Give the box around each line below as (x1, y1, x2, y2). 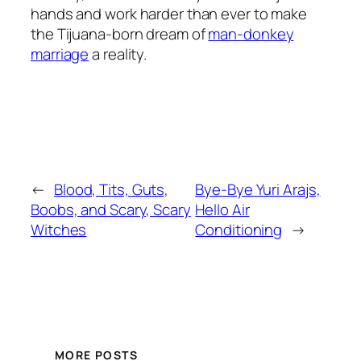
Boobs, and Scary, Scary (31, 198, 191, 220)
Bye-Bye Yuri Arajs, (195, 178, 321, 200)
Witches (31, 218, 87, 240)
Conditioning (195, 218, 283, 240)
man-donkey (208, 23, 294, 44)
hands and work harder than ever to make (31, 2, 308, 24)
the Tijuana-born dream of (31, 23, 209, 44)
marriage (31, 43, 89, 64)
